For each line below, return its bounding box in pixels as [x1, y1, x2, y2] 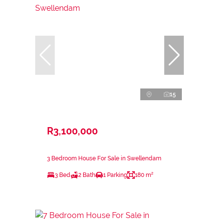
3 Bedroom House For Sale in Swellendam [47, 154, 161, 162]
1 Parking [103, 171, 127, 178]
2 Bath [78, 171, 95, 178]
